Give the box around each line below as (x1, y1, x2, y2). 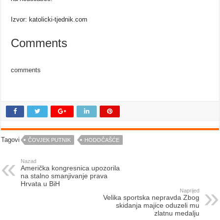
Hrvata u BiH (21, 180, 60, 188)
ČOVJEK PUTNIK (28, 137, 71, 143)
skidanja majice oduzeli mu (115, 201, 199, 210)
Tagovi (1, 136, 20, 144)
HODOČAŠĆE (84, 137, 120, 143)
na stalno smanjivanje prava (21, 172, 108, 180)
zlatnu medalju (154, 209, 199, 218)
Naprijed (179, 188, 199, 194)
